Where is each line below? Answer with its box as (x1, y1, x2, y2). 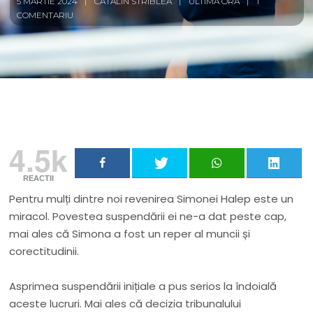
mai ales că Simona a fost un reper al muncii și (9, 226, 251, 242)
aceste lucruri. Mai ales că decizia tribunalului (9, 296, 242, 312)
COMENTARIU (17, 10, 74, 21)
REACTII (23, 174, 54, 183)
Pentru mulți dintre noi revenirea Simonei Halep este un (9, 191, 294, 207)
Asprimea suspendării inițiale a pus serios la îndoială (9, 279, 277, 294)
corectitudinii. (9, 244, 80, 259)
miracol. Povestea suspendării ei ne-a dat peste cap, (9, 209, 287, 224)
